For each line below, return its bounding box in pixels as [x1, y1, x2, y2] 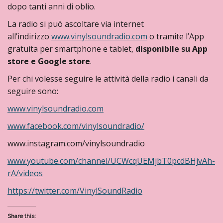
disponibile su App [135, 43, 208, 54]
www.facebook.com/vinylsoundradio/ [7, 120, 144, 131]
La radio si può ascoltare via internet [7, 18, 144, 29]
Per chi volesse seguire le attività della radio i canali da [7, 73, 209, 84]
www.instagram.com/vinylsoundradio [7, 138, 145, 149]
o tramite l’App [147, 31, 204, 42]
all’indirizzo [7, 31, 51, 42]
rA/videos [7, 168, 43, 179]
